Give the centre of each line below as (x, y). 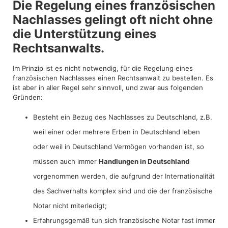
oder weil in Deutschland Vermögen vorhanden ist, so (119, 146)
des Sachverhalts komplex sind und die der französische (123, 191)
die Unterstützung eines (84, 34)
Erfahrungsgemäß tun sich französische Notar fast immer (124, 220)
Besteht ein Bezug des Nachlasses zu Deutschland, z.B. (123, 117)
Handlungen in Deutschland (144, 161)
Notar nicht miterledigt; (70, 205)
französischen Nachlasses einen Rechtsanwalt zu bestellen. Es (113, 78)
